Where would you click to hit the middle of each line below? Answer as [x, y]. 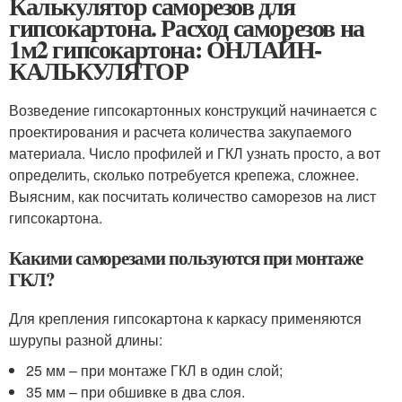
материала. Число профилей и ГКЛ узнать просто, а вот [195, 153]
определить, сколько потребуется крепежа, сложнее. [184, 174]
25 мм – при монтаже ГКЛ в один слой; [155, 370]
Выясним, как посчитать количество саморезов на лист [192, 196]
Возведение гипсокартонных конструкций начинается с [193, 109]
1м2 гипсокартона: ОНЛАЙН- [165, 48]
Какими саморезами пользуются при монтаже [186, 257]
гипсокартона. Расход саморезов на [187, 27]
